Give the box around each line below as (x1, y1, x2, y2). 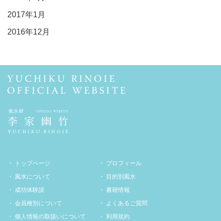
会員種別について (15, 200, 62, 207)
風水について (15, 173, 50, 180)
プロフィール (106, 160, 142, 167)
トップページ (15, 160, 50, 167)
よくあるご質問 (106, 200, 147, 207)
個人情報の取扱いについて (15, 213, 86, 220)
